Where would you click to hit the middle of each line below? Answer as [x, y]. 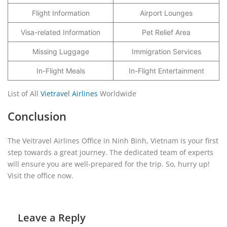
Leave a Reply [52, 217]
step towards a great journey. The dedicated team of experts [110, 152]
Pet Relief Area [166, 32]
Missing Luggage [61, 51]
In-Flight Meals [61, 70]
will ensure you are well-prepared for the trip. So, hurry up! [109, 164]
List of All [24, 93]
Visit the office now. [41, 175]
